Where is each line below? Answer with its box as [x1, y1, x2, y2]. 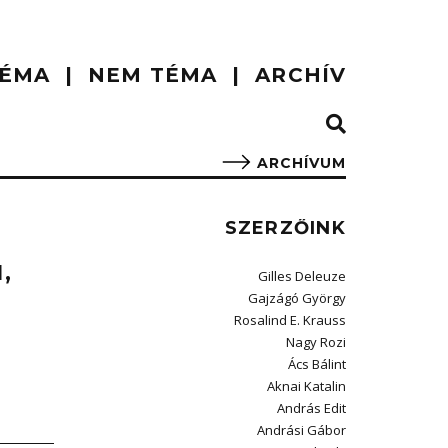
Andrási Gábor [257, 421, 346, 439]
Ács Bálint [288, 355, 346, 373]
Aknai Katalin [267, 377, 346, 395]
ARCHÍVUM [257, 154, 346, 172]
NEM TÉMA [88, 63, 218, 87]
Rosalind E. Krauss [234, 311, 346, 329]
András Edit [277, 399, 346, 417]
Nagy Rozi [286, 333, 346, 351]
